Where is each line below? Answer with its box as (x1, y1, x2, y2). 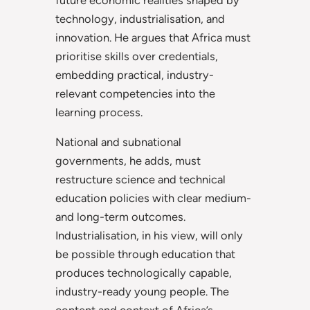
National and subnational (55, 135, 181, 149)
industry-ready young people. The (55, 284, 229, 299)
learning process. (55, 104, 143, 119)
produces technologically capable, (55, 266, 232, 280)
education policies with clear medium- (55, 191, 251, 206)
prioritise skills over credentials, (55, 48, 218, 63)
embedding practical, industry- (55, 67, 214, 82)
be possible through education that (55, 247, 235, 262)
